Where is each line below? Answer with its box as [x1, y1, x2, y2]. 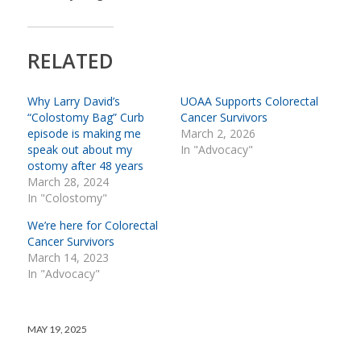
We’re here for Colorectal [27, 218, 158, 234]
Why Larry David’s [27, 93, 120, 110]
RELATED [27, 47, 114, 75]
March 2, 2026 [180, 126, 255, 142]
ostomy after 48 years [27, 158, 143, 174]
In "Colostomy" [27, 190, 107, 206]
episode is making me [27, 126, 141, 142]
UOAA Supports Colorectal [180, 93, 318, 110]
